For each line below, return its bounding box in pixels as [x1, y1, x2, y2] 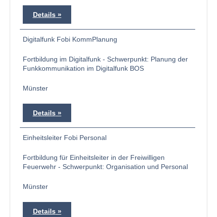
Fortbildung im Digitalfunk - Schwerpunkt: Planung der [23, 55, 188, 63]
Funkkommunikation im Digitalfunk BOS [23, 64, 144, 72]
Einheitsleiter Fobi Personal [23, 134, 107, 141]
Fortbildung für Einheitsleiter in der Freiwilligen [23, 154, 165, 161]
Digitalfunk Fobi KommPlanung [23, 35, 117, 43]
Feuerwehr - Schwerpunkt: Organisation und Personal [23, 163, 188, 170]
